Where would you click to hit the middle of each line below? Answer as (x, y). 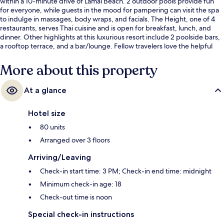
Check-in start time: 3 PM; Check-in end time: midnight (126, 171)
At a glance (45, 90)
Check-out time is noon (76, 197)
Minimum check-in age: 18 (81, 184)
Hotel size (47, 113)
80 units (52, 127)
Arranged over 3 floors (75, 140)
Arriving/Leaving (59, 157)
